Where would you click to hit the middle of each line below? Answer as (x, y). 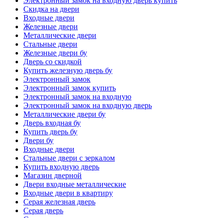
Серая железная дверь (59, 202)
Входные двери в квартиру (68, 193)
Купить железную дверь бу (68, 71)
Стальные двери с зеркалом (69, 158)
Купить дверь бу (50, 132)
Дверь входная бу (52, 123)
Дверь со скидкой (53, 62)
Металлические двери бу (64, 114)
